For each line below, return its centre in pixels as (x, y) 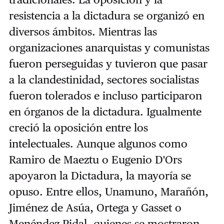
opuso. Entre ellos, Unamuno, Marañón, (108, 191)
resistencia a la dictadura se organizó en (106, 15)
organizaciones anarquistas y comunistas (109, 47)
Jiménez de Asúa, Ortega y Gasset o (95, 207)
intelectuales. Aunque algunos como (98, 143)
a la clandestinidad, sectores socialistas (104, 79)
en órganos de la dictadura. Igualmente (105, 111)
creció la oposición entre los (78, 127)
